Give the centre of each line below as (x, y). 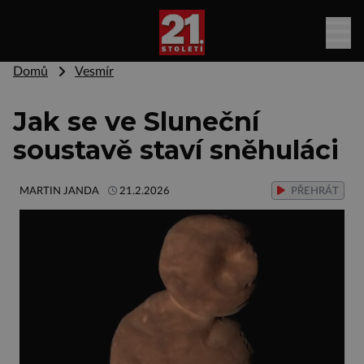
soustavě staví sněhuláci (176, 150)
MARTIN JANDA (59, 191)
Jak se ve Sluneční (136, 121)
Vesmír (94, 71)
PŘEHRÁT (314, 191)
